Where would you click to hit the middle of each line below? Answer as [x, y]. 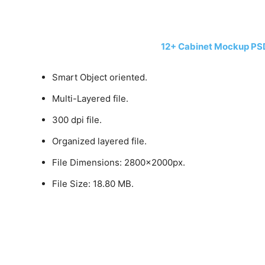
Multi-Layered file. [91, 98]
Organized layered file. [100, 141]
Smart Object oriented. [100, 77]
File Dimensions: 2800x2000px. [119, 162]
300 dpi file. [77, 120]
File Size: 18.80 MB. [93, 184]
